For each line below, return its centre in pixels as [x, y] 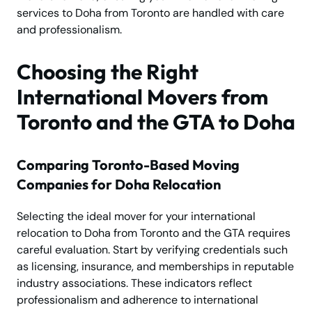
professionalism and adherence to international [138, 300]
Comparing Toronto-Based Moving [128, 165]
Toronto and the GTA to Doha [156, 122]
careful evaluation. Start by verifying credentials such [152, 250]
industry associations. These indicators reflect [134, 283]
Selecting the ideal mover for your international [136, 217]
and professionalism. [69, 30]
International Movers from [142, 97]
